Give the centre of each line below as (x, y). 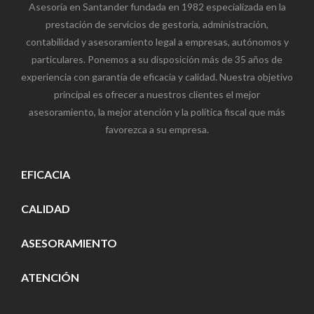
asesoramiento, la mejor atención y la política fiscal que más (157, 112)
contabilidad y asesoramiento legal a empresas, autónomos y (157, 42)
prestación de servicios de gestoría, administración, (157, 25)
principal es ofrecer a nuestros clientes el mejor (157, 95)
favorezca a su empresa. (157, 130)
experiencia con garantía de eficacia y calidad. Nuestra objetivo (157, 77)
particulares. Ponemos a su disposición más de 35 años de (157, 60)
